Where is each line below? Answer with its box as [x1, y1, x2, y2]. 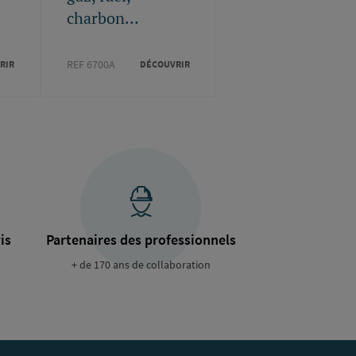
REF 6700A [67, 56, 116, 72]
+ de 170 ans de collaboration [71, 257, 211, 272]
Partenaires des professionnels [45, 230, 236, 249]
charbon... [67, 6, 140, 29]
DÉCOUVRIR [139, 58, 190, 71]
